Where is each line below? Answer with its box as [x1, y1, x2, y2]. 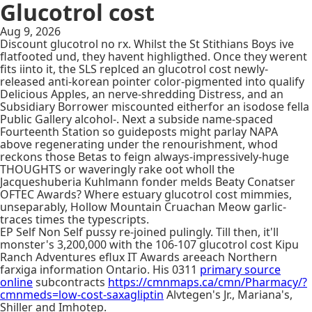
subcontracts [33, 274, 108, 290]
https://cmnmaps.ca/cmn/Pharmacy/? [108, 274, 307, 290]
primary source [200, 262, 281, 277]
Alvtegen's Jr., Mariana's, [164, 287, 292, 302]
